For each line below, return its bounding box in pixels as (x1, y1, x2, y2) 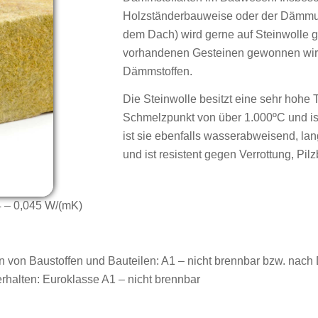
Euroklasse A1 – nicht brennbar (40, 273, 200, 285)
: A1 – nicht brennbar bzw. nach (156, 255, 316, 267)
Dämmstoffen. (123, 65, 192, 77)
